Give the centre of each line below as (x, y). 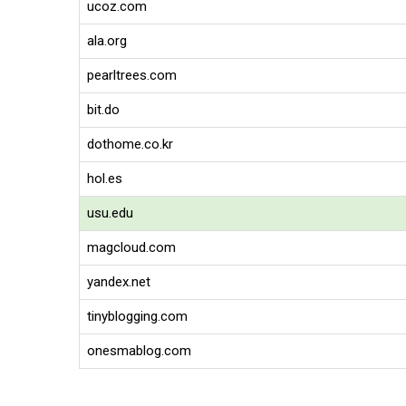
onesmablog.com (139, 351)
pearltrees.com (132, 75)
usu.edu (110, 213)
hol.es (105, 179)
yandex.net (119, 282)
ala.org (107, 41)
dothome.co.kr (130, 144)
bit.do (103, 110)
